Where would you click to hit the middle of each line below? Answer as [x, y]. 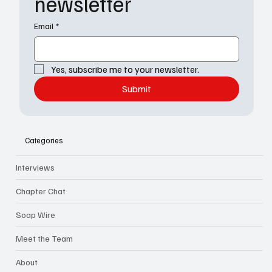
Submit [136, 89]
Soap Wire [36, 215]
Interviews [36, 168]
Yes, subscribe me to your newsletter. [125, 70]
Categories [44, 140]
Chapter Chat [41, 191]
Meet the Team [45, 239]
